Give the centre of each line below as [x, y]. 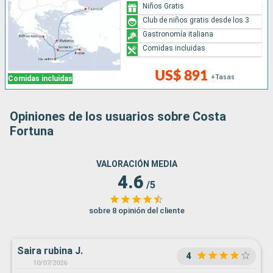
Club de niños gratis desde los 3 [196, 20]
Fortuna [32, 131]
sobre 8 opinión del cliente [136, 211]
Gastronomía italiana [178, 34]
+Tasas [222, 77]
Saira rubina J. [50, 251]
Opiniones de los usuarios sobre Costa [118, 117]
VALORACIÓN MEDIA [136, 164]
